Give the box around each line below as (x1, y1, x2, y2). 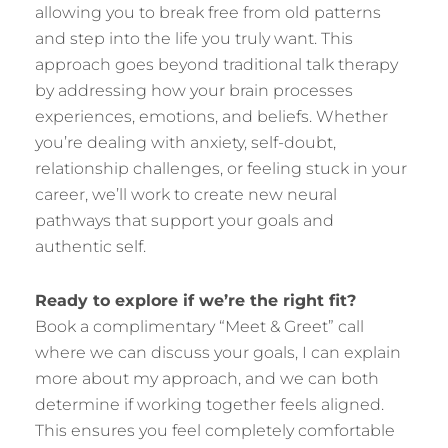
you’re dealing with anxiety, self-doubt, (35, 133, 336, 152)
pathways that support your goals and (35, 211, 334, 230)
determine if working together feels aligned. (35, 395, 384, 414)
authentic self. (35, 237, 146, 256)
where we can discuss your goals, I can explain (35, 343, 401, 362)
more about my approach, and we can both (35, 369, 379, 388)
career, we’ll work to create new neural (35, 185, 337, 204)
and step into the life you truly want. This (35, 29, 353, 48)
